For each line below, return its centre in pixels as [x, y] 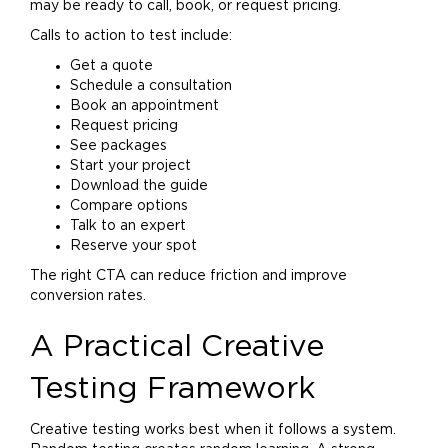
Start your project [130, 166]
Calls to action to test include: [131, 36]
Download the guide [139, 186]
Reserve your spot [133, 246]
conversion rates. [88, 296]
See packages [118, 146]
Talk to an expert [128, 226]
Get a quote [111, 66]
